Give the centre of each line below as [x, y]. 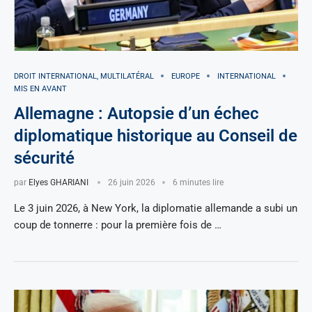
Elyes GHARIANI [58, 182]
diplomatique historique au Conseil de [156, 135]
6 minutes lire [198, 182]
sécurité [44, 158]
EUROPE [186, 76]
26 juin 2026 [132, 182]
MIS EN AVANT [40, 88]
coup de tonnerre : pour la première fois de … [118, 225]
